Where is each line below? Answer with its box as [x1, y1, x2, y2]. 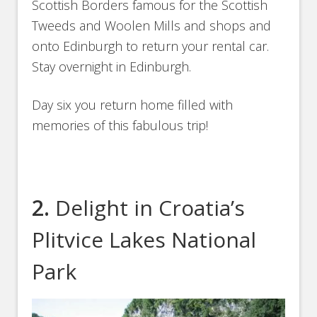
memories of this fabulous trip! [32, 116, 209, 134]
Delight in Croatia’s [55, 192, 246, 222]
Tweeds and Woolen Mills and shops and [32, 16, 272, 34]
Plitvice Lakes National [32, 224, 257, 254]
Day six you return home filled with [32, 96, 234, 113]
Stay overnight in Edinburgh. [32, 57, 192, 75]
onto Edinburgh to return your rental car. [32, 37, 270, 54]
